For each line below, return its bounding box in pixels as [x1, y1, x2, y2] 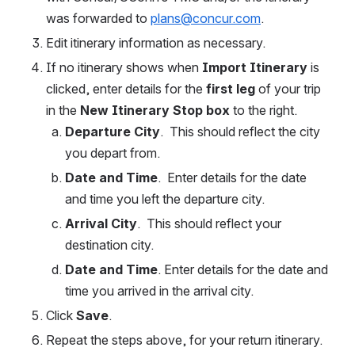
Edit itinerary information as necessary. [46, 35, 272, 52]
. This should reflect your [137, 216, 281, 232]
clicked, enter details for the [46, 81, 203, 97]
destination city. [65, 237, 160, 254]
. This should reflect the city [160, 124, 320, 140]
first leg [203, 81, 255, 97]
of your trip [255, 81, 321, 97]
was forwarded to [46, 10, 151, 27]
